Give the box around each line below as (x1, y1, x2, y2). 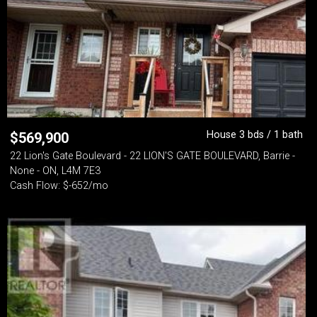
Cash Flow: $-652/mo (10, 180, 108, 192)
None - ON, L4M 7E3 (10, 165, 100, 177)
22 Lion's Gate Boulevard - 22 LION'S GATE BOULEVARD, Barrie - (10, 150, 295, 162)
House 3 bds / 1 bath (207, 129, 303, 141)
